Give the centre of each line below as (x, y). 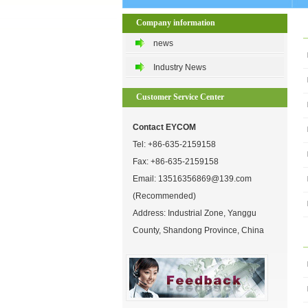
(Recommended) (164, 196)
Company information (176, 23)
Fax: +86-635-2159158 (176, 162)
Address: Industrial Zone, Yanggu (195, 213)
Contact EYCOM (164, 127)
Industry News (180, 67)
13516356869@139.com (205, 179)
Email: (145, 179)
